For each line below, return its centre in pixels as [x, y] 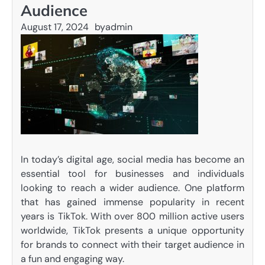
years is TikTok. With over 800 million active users [132, 216]
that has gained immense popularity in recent [132, 202]
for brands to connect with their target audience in [132, 245]
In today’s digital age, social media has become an [132, 159]
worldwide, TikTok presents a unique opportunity [132, 230]
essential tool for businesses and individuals [132, 174]
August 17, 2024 [55, 27]
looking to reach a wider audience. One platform [132, 188]
